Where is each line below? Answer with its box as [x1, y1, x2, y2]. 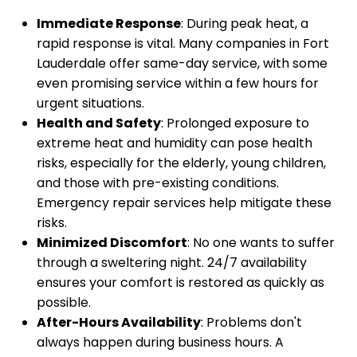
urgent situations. [37, 94, 144, 113]
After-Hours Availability [37, 313, 201, 332]
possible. [37, 293, 91, 312]
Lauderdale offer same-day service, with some [37, 54, 328, 73]
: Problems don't [201, 313, 302, 332]
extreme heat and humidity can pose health [37, 134, 312, 153]
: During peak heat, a [181, 14, 308, 33]
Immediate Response [37, 14, 181, 33]
